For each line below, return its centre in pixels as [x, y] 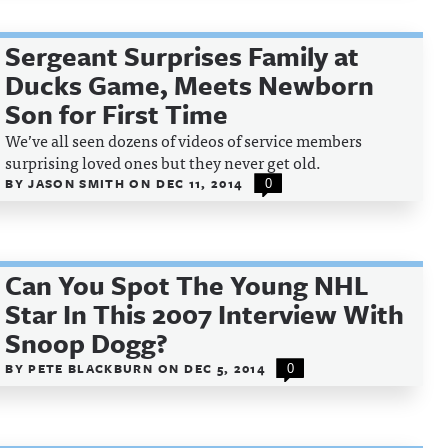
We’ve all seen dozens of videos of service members [184, 140]
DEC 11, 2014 [199, 183]
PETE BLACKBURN [93, 368]
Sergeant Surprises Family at [182, 56]
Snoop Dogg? [87, 343]
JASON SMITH [79, 183]
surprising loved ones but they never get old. [163, 162]
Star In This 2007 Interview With [205, 314]
